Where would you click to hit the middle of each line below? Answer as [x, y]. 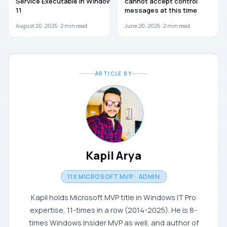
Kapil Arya [113, 156]
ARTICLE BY [113, 74]
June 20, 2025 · [144, 26]
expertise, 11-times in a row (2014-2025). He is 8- [113, 210]
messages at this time [161, 10]
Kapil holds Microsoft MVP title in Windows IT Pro [113, 198]
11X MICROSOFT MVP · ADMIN [113, 177]
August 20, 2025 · [38, 26]
